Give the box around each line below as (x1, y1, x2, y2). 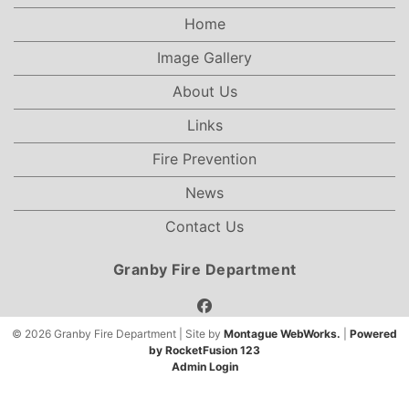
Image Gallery (157, 48, 252, 67)
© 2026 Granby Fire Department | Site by (12, 327, 224, 341)
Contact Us (165, 217, 244, 236)
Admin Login (171, 360, 238, 373)
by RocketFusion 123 (149, 343, 260, 357)
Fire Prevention (152, 150, 257, 168)
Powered (350, 327, 397, 341)
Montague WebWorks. (224, 327, 341, 341)
